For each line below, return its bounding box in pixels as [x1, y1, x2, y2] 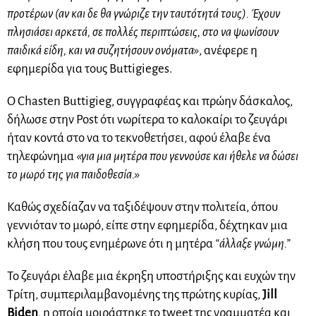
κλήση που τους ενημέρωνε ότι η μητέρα [7, 236, 215, 250]
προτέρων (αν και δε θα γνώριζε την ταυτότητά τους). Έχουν [7, 6, 280, 20]
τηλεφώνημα [7, 149, 76, 163]
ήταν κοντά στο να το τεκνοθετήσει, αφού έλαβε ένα [7, 130, 271, 145]
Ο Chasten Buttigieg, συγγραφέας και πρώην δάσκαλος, [7, 94, 293, 108]
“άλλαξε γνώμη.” [215, 236, 291, 250]
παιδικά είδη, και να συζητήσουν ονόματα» [7, 43, 199, 57]
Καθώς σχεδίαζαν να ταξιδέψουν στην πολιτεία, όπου [7, 200, 278, 214]
